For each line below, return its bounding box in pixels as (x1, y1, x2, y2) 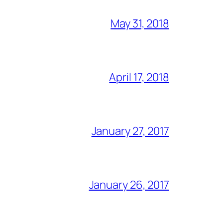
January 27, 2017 (91, 123, 169, 138)
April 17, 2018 (109, 69, 169, 85)
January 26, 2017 (89, 177, 169, 192)
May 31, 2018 (111, 15, 169, 31)
